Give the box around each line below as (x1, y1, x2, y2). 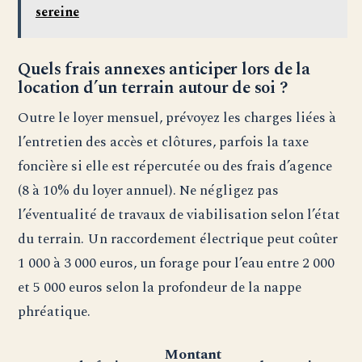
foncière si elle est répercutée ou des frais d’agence (18, 155, 333, 178)
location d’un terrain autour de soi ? (18, 75, 288, 102)
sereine (35, 2, 79, 22)
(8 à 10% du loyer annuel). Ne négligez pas (18, 179, 280, 202)
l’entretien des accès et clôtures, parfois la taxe (18, 131, 309, 154)
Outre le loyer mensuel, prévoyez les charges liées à (18, 107, 337, 129)
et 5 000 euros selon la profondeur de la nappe (18, 276, 302, 299)
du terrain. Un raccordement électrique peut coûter (18, 228, 339, 250)
